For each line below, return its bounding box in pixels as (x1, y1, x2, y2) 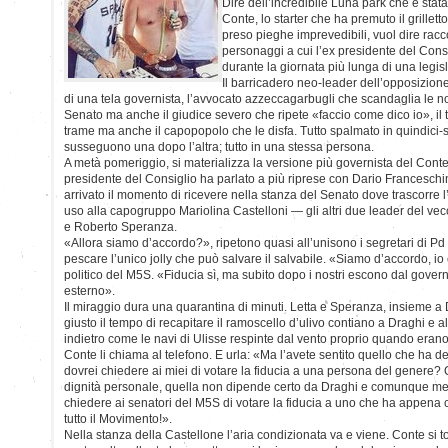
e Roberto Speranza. (64, 219, 177, 234)
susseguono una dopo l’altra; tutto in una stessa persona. (64, 139, 374, 154)
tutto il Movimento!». (64, 411, 172, 426)
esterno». (64, 283, 115, 298)
